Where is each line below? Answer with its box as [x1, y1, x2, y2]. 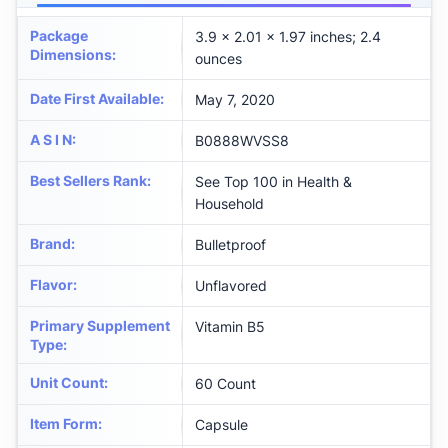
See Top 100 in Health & [195, 173, 352, 191]
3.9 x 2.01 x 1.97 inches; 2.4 [195, 28, 381, 46]
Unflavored [195, 277, 267, 295]
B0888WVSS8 [195, 132, 289, 150]
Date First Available [30, 90, 160, 108]
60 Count [195, 375, 256, 393]
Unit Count [30, 374, 104, 392]
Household [195, 195, 264, 213]
